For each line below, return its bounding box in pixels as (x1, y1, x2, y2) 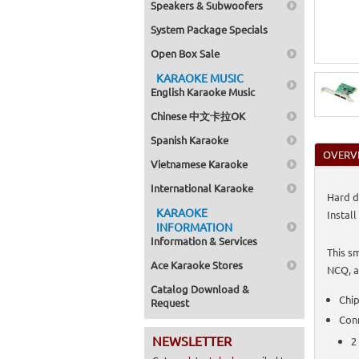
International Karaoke (151, 181, 253, 195)
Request (151, 296, 189, 309)
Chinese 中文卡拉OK (151, 109, 245, 123)
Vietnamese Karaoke (151, 157, 248, 171)
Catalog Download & (151, 282, 249, 296)
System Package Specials (151, 22, 268, 36)
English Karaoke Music (151, 85, 255, 99)
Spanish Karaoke (151, 133, 228, 147)
